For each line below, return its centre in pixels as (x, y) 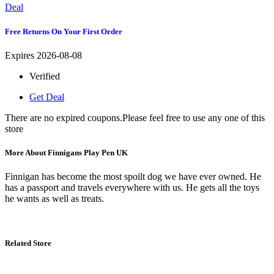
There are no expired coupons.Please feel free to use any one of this (135, 117)
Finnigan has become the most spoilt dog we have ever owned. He (133, 177)
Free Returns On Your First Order (64, 31)
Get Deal (47, 97)
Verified (45, 76)
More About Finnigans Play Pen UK (66, 152)
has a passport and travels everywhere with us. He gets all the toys (132, 188)
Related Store (28, 243)
